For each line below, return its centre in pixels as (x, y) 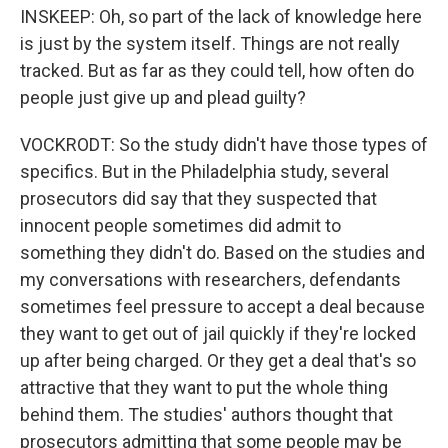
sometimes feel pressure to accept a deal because (222, 306)
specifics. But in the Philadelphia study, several (204, 171)
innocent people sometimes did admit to (180, 225)
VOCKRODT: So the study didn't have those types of (224, 144)
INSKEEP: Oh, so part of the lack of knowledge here (221, 16)
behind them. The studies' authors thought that (206, 414)
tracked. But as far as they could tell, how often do (217, 70)
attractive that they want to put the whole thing (204, 387)
